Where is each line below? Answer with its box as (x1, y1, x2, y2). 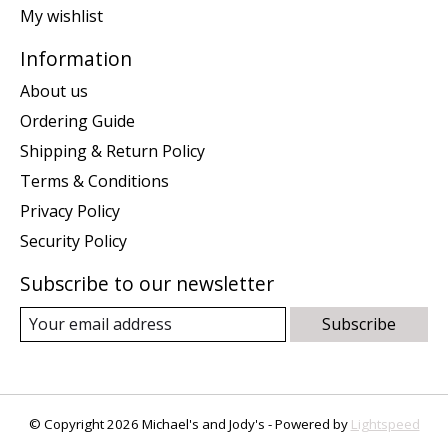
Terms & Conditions (20, 169, 169, 192)
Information (20, 45, 132, 73)
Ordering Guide (20, 109, 135, 132)
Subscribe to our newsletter (20, 269, 274, 297)
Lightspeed (350, 414, 420, 433)
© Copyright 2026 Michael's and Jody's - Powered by (28, 414, 351, 433)
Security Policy (20, 229, 127, 252)
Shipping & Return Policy (20, 139, 205, 162)
